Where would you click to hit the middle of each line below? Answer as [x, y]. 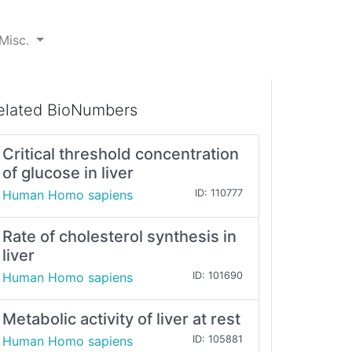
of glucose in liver [68, 173]
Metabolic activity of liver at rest [121, 319]
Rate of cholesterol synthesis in [119, 237]
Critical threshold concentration [121, 154]
